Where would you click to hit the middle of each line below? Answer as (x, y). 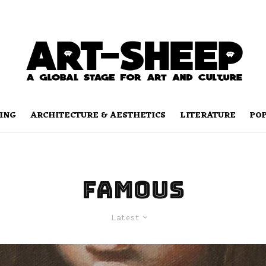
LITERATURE (208, 115)
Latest (126, 218)
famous (133, 190)
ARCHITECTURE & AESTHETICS (98, 115)
